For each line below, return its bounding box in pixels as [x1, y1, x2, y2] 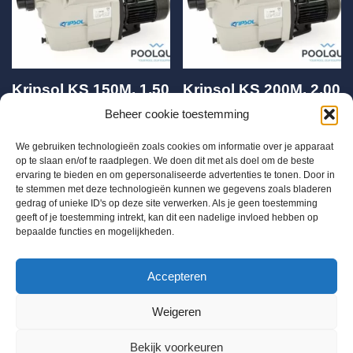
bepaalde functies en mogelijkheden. [16, 226, 174, 237]
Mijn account [214, 330, 280, 344]
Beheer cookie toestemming [104, 107, 249, 121]
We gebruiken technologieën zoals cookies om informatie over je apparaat [16, 141, 333, 152]
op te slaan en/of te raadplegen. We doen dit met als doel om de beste [16, 155, 314, 166]
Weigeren [152, 304, 201, 318]
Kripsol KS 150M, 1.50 [12, 81, 169, 98]
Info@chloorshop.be [12, 301, 115, 314]
